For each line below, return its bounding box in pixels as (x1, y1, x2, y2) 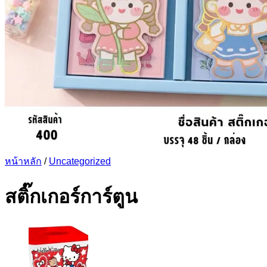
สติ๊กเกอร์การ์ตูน (5, 186, 138, 208)
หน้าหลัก (5, 156, 42, 166)
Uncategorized (49, 156, 111, 166)
